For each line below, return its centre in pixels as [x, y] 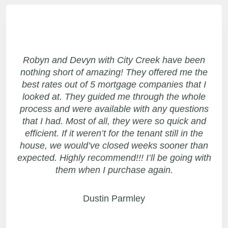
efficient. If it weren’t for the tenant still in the [114, 133]
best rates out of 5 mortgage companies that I [114, 84]
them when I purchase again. [114, 170]
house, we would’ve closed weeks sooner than [114, 145]
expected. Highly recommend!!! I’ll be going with [114, 158]
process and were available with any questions [114, 109]
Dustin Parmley [114, 198]
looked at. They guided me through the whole [114, 96]
